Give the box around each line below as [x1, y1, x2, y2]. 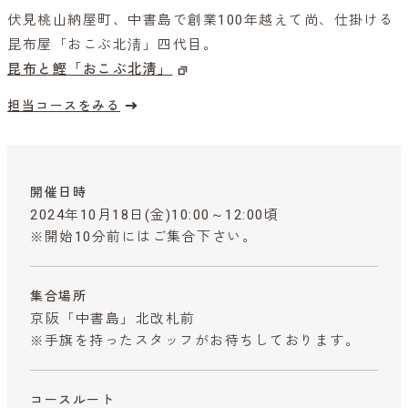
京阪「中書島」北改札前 [30, 310, 196, 327]
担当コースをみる [7, 97, 120, 113]
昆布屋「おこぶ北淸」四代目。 [7, 36, 218, 53]
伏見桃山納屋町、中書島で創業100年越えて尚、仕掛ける [7, 11, 394, 28]
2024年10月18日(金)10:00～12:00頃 [30, 206, 279, 223]
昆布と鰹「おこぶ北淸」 [7, 60, 173, 77]
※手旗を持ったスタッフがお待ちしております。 [30, 331, 360, 349]
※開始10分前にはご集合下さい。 [30, 228, 257, 245]
